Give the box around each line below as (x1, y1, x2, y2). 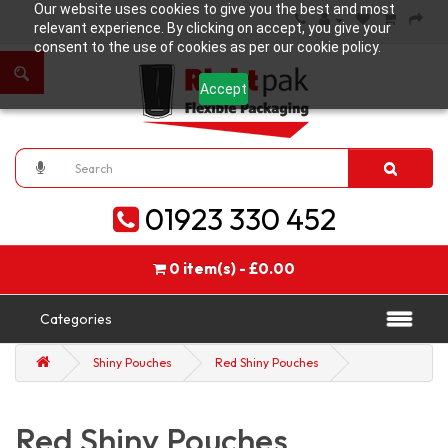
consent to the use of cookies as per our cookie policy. (33, 39, 381, 55)
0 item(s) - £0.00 (169, 259, 295, 278)
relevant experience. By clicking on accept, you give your (33, 20, 391, 36)
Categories (40, 310, 112, 328)
